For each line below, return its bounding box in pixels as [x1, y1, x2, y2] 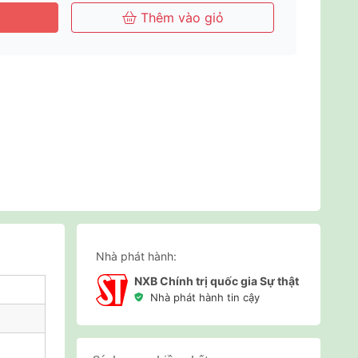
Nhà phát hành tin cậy [150, 291, 260, 304]
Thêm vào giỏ [136, 10, 224, 26]
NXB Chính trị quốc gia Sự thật [134, 274, 299, 288]
